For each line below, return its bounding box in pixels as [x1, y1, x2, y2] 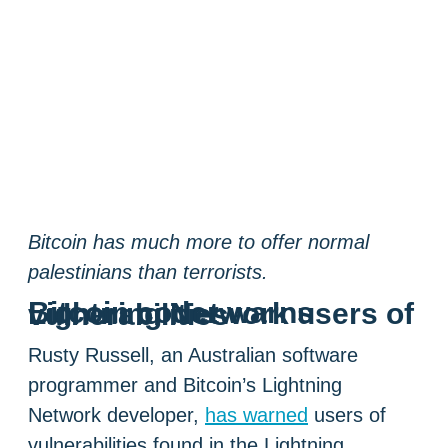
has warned [205, 403, 308, 426]
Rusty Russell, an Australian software [28, 343, 358, 366]
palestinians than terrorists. [28, 261, 274, 283]
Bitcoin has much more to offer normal [28, 231, 369, 253]
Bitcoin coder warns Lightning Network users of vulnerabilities [28, 297, 229, 331]
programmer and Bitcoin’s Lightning [28, 373, 342, 396]
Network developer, [28, 403, 205, 426]
